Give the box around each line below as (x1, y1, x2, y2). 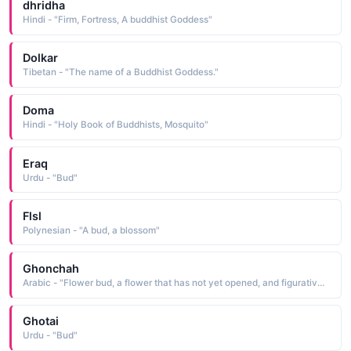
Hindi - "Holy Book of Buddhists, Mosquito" (22, 119, 208, 131)
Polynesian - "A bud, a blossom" (22, 224, 160, 236)
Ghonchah (22, 261, 79, 275)
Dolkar (22, 51, 58, 65)
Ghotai (22, 314, 59, 328)
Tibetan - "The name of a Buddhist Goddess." (22, 67, 219, 78)
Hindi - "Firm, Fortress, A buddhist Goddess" (22, 13, 212, 25)
